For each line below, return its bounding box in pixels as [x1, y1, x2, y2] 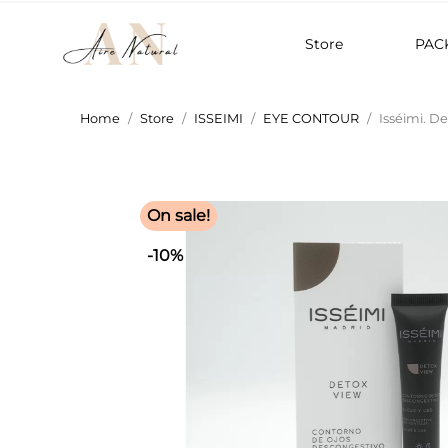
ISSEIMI [194, 111, 243, 127]
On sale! [146, 206, 210, 226]
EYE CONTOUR [263, 111, 359, 127]
